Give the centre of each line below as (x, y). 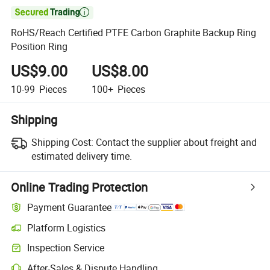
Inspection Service (66, 248)
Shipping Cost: (62, 142)
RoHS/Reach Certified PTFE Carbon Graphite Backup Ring (134, 33)
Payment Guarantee (70, 208)
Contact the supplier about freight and (176, 142)
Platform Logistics (67, 228)
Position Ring (39, 47)
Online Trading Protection (80, 187)
